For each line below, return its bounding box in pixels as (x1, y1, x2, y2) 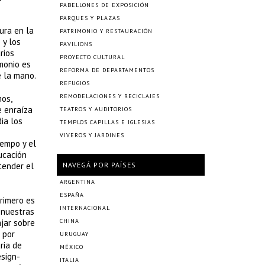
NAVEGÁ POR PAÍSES (63, 160, 136, 169)
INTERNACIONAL (60, 204, 110, 212)
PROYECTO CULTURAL (60, 53, 125, 61)
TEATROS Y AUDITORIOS (60, 105, 132, 113)
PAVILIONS (60, 40, 92, 48)
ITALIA (60, 256, 79, 264)
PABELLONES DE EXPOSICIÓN (60, 1, 149, 9)
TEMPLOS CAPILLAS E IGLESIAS (60, 118, 155, 126)
